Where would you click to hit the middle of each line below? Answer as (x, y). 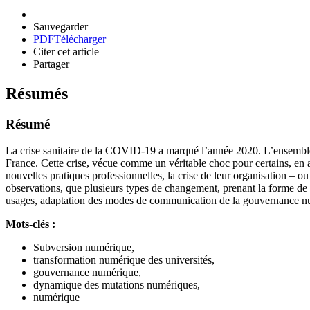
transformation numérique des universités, (124, 260)
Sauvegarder (61, 26)
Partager (51, 64)
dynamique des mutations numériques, (117, 285)
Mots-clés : (30, 224)
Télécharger (80, 39)
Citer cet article (66, 51)
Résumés (37, 93)
